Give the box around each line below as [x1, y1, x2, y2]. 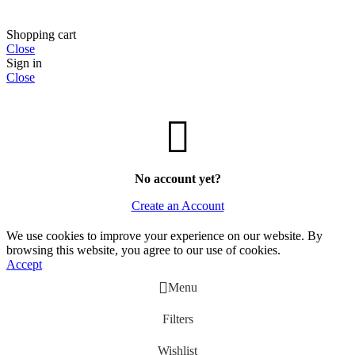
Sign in [6, 55, 42, 70]
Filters [162, 311, 193, 326]
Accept [6, 257, 42, 271]
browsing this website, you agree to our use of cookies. [6, 242, 281, 257]
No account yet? [134, 171, 221, 185]
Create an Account [131, 198, 224, 212]
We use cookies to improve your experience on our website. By [6, 228, 323, 242]
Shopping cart [6, 27, 76, 41]
